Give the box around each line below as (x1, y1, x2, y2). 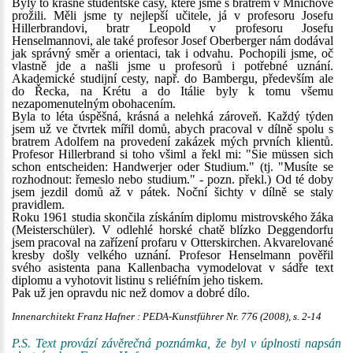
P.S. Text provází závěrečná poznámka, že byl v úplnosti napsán (12, 336, 341, 350)
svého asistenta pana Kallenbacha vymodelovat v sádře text (12, 261, 333, 274)
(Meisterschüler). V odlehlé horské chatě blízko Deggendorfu (12, 223, 333, 236)
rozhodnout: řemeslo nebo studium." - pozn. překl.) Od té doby (12, 173, 333, 186)
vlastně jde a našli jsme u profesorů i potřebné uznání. (12, 59, 333, 72)
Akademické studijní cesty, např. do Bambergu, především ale (12, 72, 333, 85)
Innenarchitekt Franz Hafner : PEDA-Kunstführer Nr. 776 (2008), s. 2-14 (12, 311, 321, 322)
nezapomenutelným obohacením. (12, 97, 176, 110)
